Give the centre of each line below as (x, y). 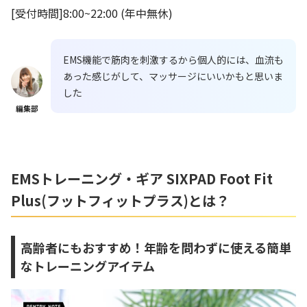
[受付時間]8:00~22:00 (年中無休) (92, 13)
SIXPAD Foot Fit (218, 179)
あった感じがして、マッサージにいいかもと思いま (173, 76)
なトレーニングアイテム (88, 266)
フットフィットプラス (115, 201)
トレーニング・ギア (101, 179)
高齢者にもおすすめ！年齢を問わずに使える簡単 (156, 248)
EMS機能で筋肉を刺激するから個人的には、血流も (173, 60)
